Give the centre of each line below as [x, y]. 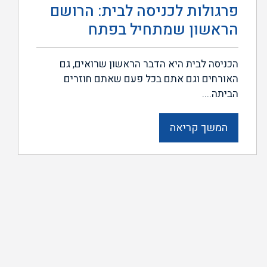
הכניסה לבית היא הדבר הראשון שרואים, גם [149, 64]
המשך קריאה [199, 128]
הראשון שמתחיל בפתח [164, 30]
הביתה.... [221, 94]
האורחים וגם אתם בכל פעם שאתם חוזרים [151, 79]
